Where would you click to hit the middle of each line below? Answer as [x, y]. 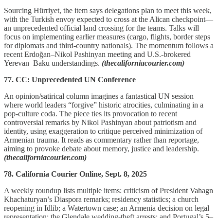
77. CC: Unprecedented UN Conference [70, 79]
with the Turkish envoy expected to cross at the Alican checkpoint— [109, 19]
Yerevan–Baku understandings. [53, 63]
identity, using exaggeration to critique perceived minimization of [103, 131]
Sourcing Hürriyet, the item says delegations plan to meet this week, [108, 10]
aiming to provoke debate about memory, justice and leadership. [101, 148]
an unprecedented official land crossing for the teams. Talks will [101, 28]
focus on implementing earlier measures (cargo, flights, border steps [107, 36]
